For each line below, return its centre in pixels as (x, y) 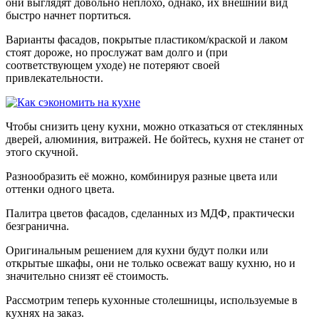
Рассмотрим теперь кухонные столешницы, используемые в (152, 300)
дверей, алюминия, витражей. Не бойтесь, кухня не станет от (155, 139)
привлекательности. (54, 78)
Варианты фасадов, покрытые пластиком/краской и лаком (147, 39)
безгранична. (37, 226)
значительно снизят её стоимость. (87, 276)
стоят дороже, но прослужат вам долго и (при (117, 52)
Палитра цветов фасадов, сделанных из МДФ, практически (150, 213)
